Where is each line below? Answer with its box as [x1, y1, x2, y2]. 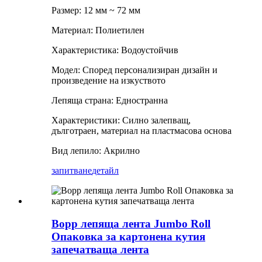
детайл [92, 166, 119, 176]
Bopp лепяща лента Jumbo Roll [51, 217, 211, 230]
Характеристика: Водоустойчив [51, 45, 178, 56]
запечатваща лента [51, 243, 149, 256]
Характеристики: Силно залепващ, [51, 115, 191, 126]
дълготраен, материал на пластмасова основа [51, 126, 232, 136]
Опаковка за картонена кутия [51, 230, 205, 243]
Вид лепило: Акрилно [51, 146, 140, 156]
